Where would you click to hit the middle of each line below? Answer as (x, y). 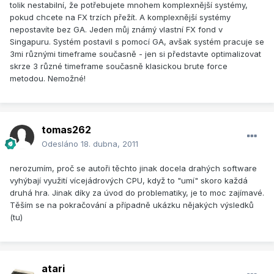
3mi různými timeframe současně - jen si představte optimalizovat (135, 54)
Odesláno (61, 144)
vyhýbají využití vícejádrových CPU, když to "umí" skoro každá (129, 181)
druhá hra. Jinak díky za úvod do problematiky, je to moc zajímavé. (137, 193)
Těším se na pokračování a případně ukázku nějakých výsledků (132, 205)
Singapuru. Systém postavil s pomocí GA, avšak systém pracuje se (137, 42)
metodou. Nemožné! (48, 79)
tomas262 (66, 130)
